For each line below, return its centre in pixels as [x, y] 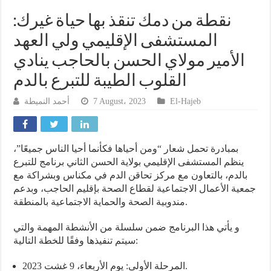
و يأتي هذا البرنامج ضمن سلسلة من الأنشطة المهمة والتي [127, 227]
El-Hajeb [186, 102]
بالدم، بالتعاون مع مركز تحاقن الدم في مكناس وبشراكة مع [131, 175]
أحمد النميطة [47, 102]
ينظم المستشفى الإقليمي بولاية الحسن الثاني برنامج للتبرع [129, 162]
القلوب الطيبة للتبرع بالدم [100, 82]
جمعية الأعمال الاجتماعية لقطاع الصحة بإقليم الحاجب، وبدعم [135, 189]
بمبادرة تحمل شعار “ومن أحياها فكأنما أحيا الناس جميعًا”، [126, 149]
